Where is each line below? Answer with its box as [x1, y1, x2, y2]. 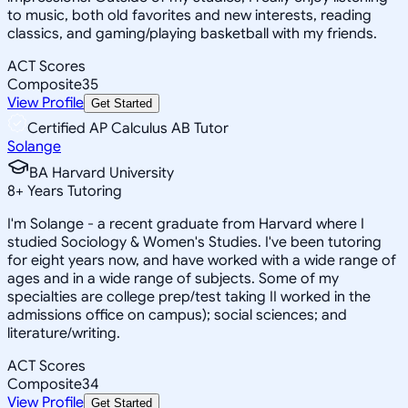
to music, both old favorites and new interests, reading [7, 5, 372, 25]
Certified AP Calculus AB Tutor [27, 118, 229, 138]
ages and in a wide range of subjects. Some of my [7, 269, 339, 288]
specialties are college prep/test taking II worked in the [7, 287, 371, 306]
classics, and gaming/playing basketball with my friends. [7, 24, 377, 43]
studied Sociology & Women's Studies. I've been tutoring [7, 232, 382, 251]
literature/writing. [7, 323, 120, 342]
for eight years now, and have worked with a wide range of [7, 250, 396, 270]
